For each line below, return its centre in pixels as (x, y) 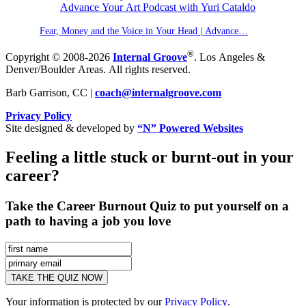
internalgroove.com (177, 93)
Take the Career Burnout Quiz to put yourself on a (147, 206)
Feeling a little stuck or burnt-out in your (150, 157)
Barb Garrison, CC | (50, 93)
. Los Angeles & (229, 57)
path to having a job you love (88, 221)
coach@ (113, 93)
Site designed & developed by (71, 128)
